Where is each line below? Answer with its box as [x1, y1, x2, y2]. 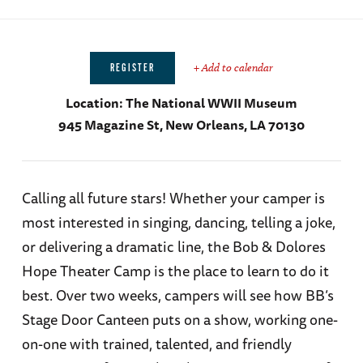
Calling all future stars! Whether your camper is [21, 186, 325, 210]
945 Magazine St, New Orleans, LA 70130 [58, 114, 305, 136]
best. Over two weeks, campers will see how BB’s [21, 284, 334, 307]
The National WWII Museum [125, 92, 297, 114]
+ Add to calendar [193, 61, 273, 75]
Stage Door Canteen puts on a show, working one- [21, 308, 338, 331]
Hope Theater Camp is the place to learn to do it [21, 259, 329, 283]
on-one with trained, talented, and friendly [21, 332, 292, 356]
